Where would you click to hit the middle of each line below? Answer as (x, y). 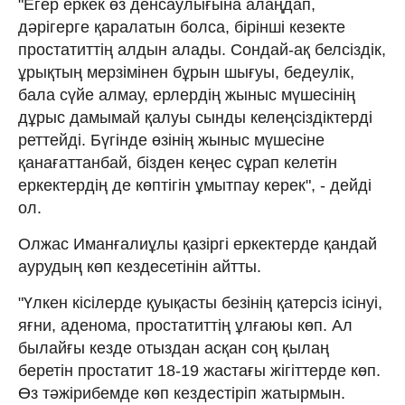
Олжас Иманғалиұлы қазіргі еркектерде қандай (198, 244)
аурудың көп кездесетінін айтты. (140, 266)
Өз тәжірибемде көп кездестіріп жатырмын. (182, 393)
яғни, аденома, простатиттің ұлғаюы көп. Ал (185, 325)
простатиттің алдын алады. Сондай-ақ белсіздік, (202, 49)
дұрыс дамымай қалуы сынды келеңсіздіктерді (195, 117)
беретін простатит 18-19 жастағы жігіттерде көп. (199, 370)
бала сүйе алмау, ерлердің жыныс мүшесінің (187, 94)
